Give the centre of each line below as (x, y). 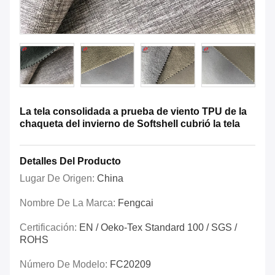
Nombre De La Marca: (69, 203)
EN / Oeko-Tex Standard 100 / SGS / (158, 228)
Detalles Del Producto (70, 161)
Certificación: (49, 228)
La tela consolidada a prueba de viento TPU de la (133, 112)
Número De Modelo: (65, 265)
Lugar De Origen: (58, 179)
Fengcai (136, 203)
